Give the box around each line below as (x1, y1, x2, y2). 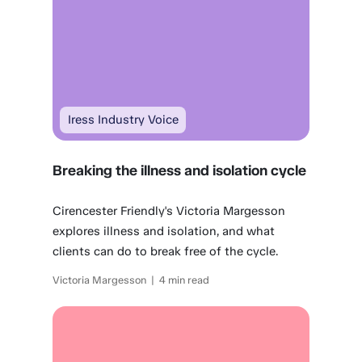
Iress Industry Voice (67, 112, 179, 128)
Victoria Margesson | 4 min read (53, 274, 210, 286)
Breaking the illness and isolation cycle (53, 162, 307, 179)
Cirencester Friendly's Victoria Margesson (53, 204, 286, 218)
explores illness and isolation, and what (53, 224, 276, 238)
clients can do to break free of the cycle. (53, 244, 279, 259)
